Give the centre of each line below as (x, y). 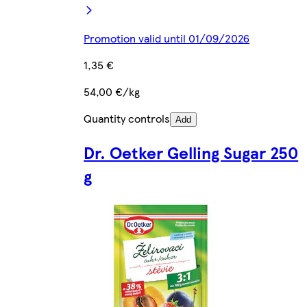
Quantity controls (127, 118)
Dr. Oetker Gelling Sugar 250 (191, 152)
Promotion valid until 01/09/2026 (167, 38)
